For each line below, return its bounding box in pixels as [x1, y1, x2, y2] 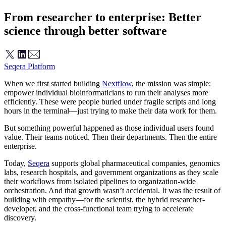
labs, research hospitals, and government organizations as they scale [4, 167, 218, 177]
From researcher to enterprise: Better [4, 10, 201, 24]
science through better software [4, 24, 167, 37]
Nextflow [102, 79, 132, 88]
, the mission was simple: [132, 79, 211, 88]
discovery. [4, 213, 36, 222]
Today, [4, 158, 28, 167]
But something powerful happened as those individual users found [4, 123, 214, 132]
